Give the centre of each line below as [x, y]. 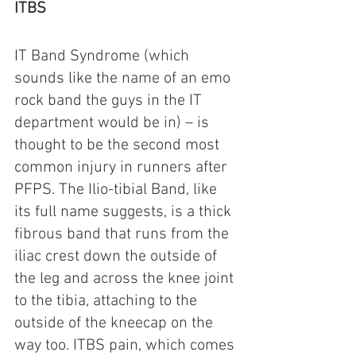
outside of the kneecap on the [116, 323]
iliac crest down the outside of [118, 256]
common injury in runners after [123, 167]
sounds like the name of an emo [124, 78]
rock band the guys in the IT [110, 101]
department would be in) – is [114, 123]
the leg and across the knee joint [126, 279]
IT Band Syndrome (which [104, 56]
